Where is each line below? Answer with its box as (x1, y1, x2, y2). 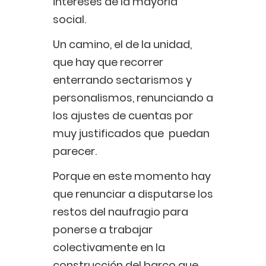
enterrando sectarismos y (53, 72, 192, 88)
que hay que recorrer (53, 55, 163, 70)
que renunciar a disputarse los (53, 186, 213, 202)
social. (53, 12, 91, 27)
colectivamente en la (53, 240, 165, 255)
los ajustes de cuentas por (53, 108, 193, 123)
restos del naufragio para (53, 204, 188, 220)
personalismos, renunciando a (53, 90, 213, 106)
